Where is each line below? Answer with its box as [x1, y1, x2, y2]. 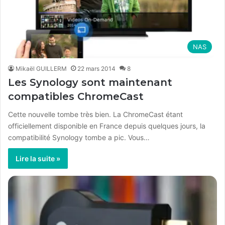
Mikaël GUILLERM [16, 64, 67, 72]
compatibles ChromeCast [8, 90, 144, 102]
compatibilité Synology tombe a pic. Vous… [8, 133, 150, 142]
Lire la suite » [16, 154, 60, 163]
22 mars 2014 [77, 64, 116, 72]
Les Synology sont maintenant [8, 76, 172, 88]
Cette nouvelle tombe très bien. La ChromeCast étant [8, 109, 183, 119]
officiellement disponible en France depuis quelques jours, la [8, 121, 205, 130]
